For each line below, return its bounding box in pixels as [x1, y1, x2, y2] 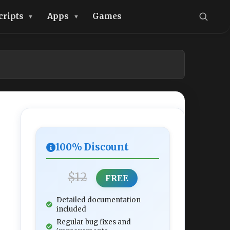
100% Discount [55, 141, 129, 153]
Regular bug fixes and [56, 218, 131, 226]
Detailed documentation [56, 196, 141, 204]
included [56, 205, 86, 214]
